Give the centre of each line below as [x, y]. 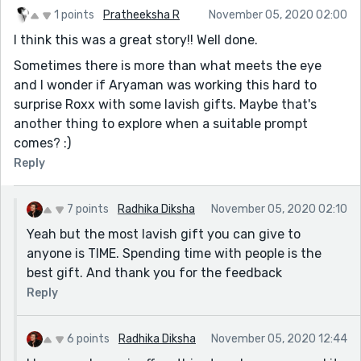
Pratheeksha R [141, 15]
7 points [88, 209]
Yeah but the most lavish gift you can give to [164, 234]
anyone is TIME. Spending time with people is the [174, 253]
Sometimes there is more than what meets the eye [168, 65]
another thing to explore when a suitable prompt [161, 123]
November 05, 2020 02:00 [278, 15]
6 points [88, 338]
